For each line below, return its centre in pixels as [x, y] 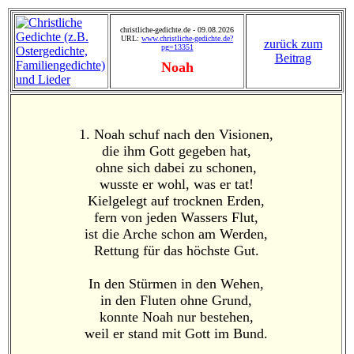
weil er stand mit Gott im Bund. [176, 333]
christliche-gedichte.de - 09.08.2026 [177, 30]
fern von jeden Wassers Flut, [176, 217]
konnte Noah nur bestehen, [176, 317]
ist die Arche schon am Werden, [176, 234]
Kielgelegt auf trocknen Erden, [176, 201]
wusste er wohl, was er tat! [176, 184]
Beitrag [293, 58]
